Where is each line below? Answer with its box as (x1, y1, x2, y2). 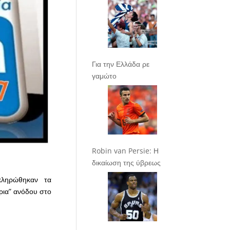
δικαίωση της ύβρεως (92, 157, 161, 167)
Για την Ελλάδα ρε (92, 59, 150, 69)
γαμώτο (92, 70, 117, 81)
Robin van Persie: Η (92, 145, 159, 156)
